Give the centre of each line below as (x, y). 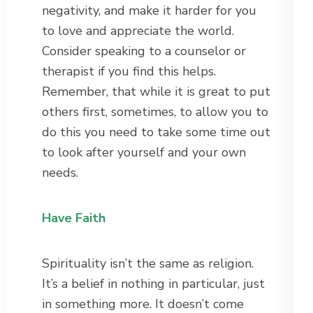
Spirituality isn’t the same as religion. (148, 264)
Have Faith (74, 218)
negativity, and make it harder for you (149, 11)
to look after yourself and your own (144, 153)
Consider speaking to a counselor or (144, 51)
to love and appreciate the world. (138, 31)
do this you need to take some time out (156, 132)
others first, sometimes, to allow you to (155, 112)
